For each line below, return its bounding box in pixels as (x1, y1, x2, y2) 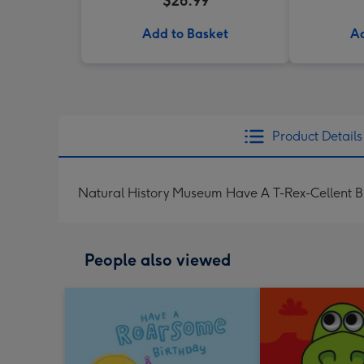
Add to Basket (142, 26, 228, 41)
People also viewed (84, 250, 231, 270)
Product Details (271, 128, 362, 144)
